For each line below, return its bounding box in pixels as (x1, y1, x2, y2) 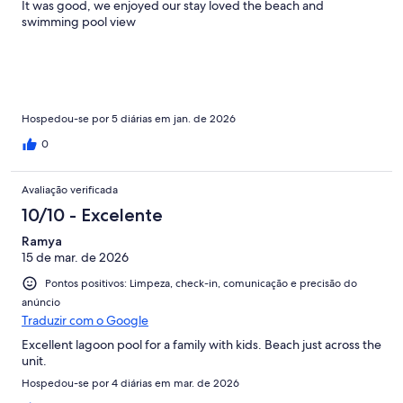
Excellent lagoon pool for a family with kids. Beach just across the (22, 336, 381, 353)
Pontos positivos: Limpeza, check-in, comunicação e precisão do (45, 275, 357, 291)
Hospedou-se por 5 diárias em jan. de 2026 (22, 111, 236, 126)
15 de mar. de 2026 (22, 248, 129, 265)
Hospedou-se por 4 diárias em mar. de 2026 (22, 375, 239, 390)
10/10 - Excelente (22, 203, 163, 226)
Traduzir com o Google (22, 311, 148, 328)
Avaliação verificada (22, 182, 118, 197)
